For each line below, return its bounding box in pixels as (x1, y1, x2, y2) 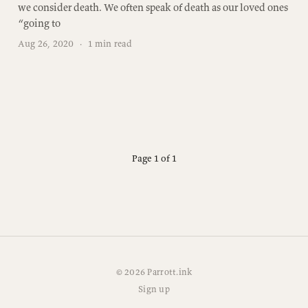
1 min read (85, 38, 133, 50)
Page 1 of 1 (131, 151, 177, 164)
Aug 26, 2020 (17, 38, 74, 50)
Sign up (138, 284, 170, 295)
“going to (17, 16, 60, 30)
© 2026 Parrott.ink (115, 267, 192, 278)
